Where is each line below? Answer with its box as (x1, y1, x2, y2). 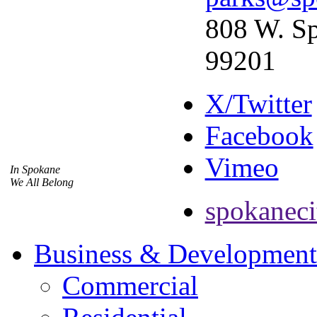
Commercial (62, 270, 198, 301)
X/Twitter (204, 88, 312, 119)
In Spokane (10, 163, 61, 176)
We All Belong (10, 176, 74, 189)
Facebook (204, 120, 313, 151)
